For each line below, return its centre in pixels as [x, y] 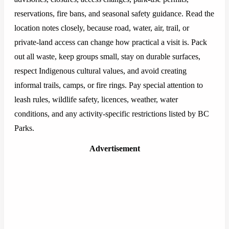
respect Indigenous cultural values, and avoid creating [100, 71]
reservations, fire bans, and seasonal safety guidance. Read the [114, 14]
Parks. [24, 128]
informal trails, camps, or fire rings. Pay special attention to [109, 85]
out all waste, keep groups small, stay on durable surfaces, [107, 57]
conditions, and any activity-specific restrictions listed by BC [112, 114]
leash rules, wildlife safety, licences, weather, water [96, 100]
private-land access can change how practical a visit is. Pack [111, 42]
